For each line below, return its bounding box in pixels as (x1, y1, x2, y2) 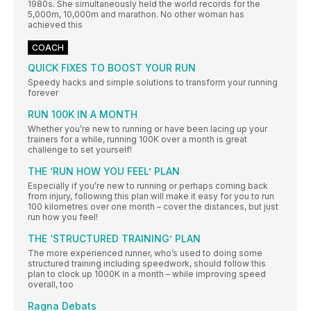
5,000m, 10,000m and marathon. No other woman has (28, 8, 244, 19)
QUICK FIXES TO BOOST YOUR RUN (28, 61, 196, 74)
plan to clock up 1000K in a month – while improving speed (28, 268, 266, 279)
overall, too (28, 278, 74, 289)
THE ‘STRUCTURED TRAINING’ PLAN (28, 232, 201, 244)
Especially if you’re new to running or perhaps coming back (28, 180, 268, 191)
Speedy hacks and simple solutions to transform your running (28, 76, 278, 87)
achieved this (28, 19, 83, 30)
